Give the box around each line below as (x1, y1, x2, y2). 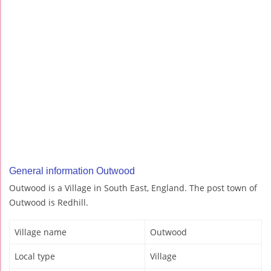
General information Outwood (9, 166, 135, 177)
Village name (15, 226, 67, 238)
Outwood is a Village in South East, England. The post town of (9, 182, 257, 194)
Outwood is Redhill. (9, 197, 88, 209)
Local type (15, 250, 55, 263)
